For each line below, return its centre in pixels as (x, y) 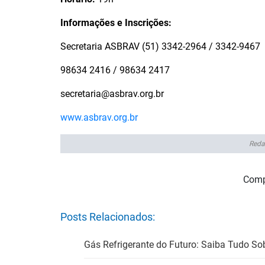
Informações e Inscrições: (116, 23)
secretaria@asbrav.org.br (112, 94)
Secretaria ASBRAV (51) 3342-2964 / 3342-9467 (160, 47)
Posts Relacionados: (108, 217)
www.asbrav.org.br (99, 118)
